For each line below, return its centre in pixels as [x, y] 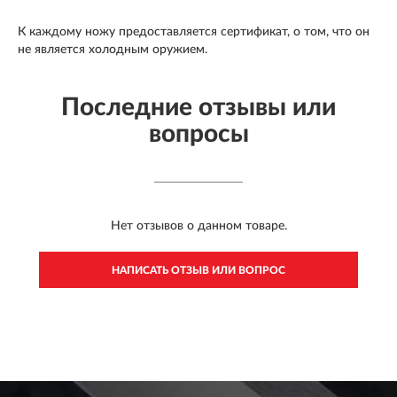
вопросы [198, 134]
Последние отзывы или [198, 108]
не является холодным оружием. [113, 50]
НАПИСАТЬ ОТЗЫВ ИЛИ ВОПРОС [198, 271]
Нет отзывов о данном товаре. [198, 226]
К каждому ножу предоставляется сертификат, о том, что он [194, 32]
